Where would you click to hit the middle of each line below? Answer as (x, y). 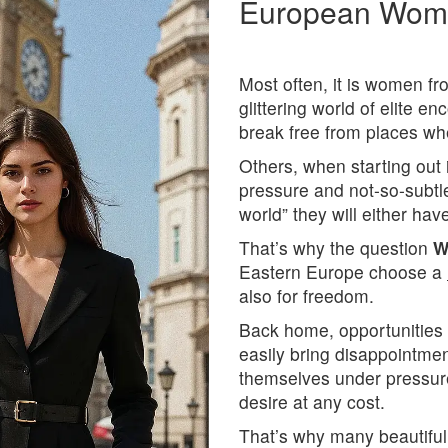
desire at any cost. (312, 401)
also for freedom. (306, 295)
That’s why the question (336, 247)
